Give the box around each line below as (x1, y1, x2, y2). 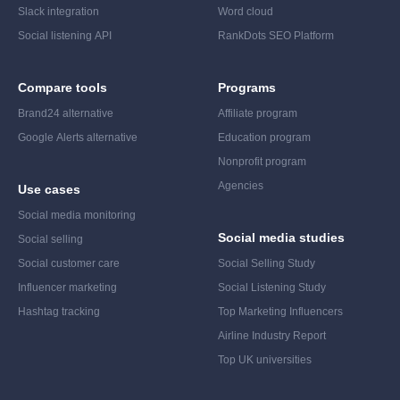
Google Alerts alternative (18, 131, 137, 145)
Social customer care (18, 257, 120, 271)
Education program (218, 131, 311, 145)
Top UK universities (218, 354, 312, 367)
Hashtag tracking (18, 305, 100, 319)
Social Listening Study (218, 281, 326, 295)
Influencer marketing (18, 281, 117, 295)
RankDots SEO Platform (218, 29, 334, 43)
